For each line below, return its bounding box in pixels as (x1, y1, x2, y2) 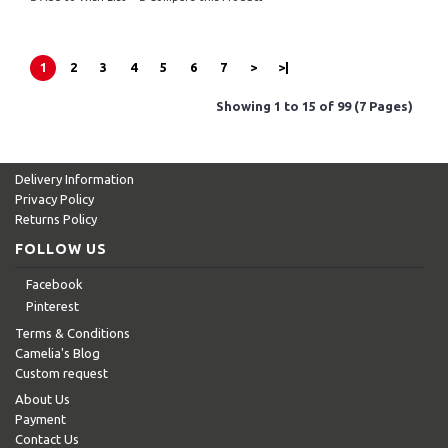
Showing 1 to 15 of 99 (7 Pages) (216, 98, 413, 113)
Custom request (15, 366, 108, 381)
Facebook (26, 276, 83, 291)
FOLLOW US (15, 240, 107, 257)
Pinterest (26, 298, 79, 313)
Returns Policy (15, 211, 97, 226)
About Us (15, 392, 70, 407)
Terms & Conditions (15, 326, 130, 341)
